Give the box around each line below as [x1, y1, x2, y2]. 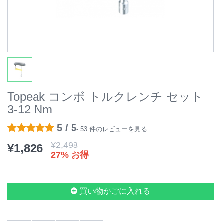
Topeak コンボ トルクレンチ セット [7, 90, 203, 103]
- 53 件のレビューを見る [76, 125, 147, 133]
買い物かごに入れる [77, 187, 150, 195]
